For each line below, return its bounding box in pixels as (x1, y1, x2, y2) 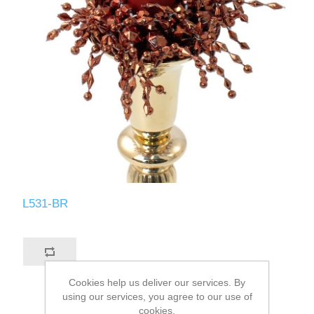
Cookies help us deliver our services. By (69, 276, 245, 288)
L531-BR (22, 197, 69, 211)
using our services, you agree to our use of (62, 290, 252, 302)
